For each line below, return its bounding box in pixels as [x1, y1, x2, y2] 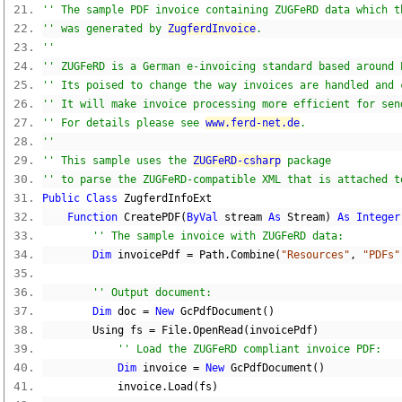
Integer [356, 211, 400, 223]
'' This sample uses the [42, 154, 193, 167]
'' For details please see [42, 117, 205, 129]
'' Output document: [92, 286, 212, 299]
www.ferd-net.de [205, 117, 300, 129]
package [281, 154, 331, 167]
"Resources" [281, 249, 350, 261]
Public [42, 192, 80, 205]
